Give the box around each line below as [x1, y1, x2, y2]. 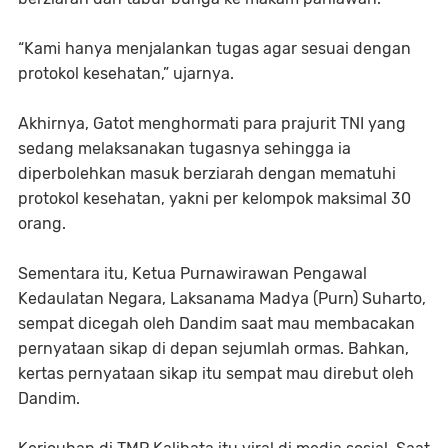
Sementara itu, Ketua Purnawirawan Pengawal [18, 263, 367, 283]
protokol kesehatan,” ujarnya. [18, 63, 234, 83]
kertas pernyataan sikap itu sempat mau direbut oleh [18, 363, 414, 383]
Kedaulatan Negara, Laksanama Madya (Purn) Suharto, [18, 288, 426, 308]
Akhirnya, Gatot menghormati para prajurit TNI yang [18, 113, 406, 133]
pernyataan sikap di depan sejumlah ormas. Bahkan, [18, 338, 409, 358]
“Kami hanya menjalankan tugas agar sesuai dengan [18, 38, 411, 58]
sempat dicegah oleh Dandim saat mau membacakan [18, 313, 415, 333]
